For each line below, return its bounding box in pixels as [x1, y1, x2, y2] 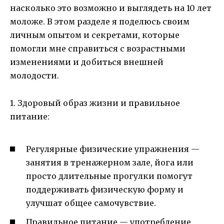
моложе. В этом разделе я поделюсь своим [10, 16, 189, 27]
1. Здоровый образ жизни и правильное [10, 97, 180, 108]
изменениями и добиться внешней [10, 57, 163, 67]
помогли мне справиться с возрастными [10, 43, 185, 54]
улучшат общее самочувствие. [26, 198, 156, 208]
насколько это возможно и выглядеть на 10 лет [10, 3, 211, 13]
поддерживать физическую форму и [26, 184, 183, 194]
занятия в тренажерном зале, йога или [26, 157, 193, 167]
